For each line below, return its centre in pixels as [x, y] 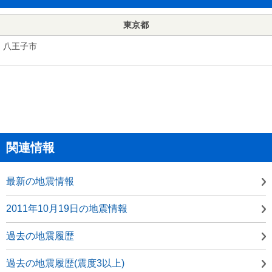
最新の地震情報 [40, 181]
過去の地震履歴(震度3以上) [65, 263]
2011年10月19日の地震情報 [67, 208]
